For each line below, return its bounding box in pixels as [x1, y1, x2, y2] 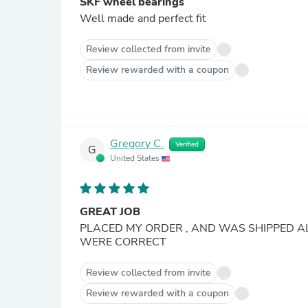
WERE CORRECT [80, 234, 166, 250]
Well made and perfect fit [80, 11, 206, 26]
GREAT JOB [80, 204, 140, 219]
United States [110, 153, 162, 164]
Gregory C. [110, 136, 164, 152]
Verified [175, 140, 199, 149]
